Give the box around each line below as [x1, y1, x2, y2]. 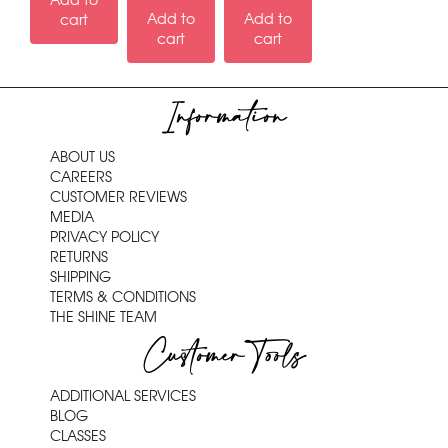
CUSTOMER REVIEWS [50, 188, 187, 207]
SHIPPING [50, 268, 111, 287]
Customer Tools [143, 328, 305, 386]
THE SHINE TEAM [50, 308, 157, 327]
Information [162, 89, 286, 147]
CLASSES [50, 427, 106, 446]
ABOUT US [50, 148, 115, 167]
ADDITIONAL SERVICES [50, 387, 196, 406]
